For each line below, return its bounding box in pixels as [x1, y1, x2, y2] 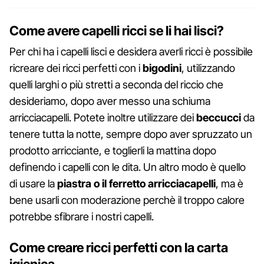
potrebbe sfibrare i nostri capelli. [9, 210, 154, 223]
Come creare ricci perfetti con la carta [9, 239, 228, 255]
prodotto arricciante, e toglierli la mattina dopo [9, 144, 216, 157]
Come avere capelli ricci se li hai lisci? [9, 22, 224, 38]
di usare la [9, 177, 55, 190]
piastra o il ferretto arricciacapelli [55, 177, 216, 190]
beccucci [194, 111, 241, 124]
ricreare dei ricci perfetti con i [9, 61, 143, 74]
